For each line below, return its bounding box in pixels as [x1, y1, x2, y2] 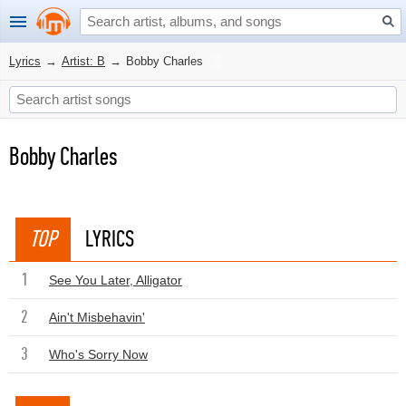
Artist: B [62, 53, 105, 68]
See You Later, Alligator [49, 273, 182, 287]
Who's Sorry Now [49, 347, 148, 362]
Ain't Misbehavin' [49, 310, 145, 324]
